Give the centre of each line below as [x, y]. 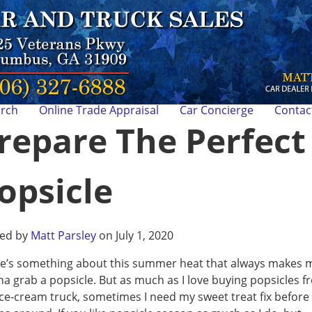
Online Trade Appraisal [99, 110]
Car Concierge [217, 110]
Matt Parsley [63, 235]
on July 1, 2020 [135, 235]
